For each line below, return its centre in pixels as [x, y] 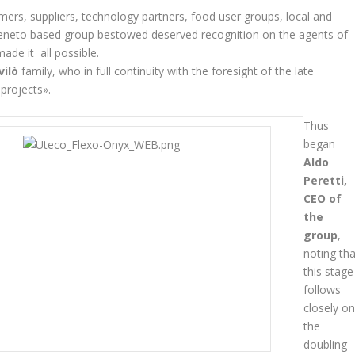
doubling [326, 344]
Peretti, [326, 180]
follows [323, 289]
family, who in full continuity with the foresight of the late [166, 71]
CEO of [323, 198]
